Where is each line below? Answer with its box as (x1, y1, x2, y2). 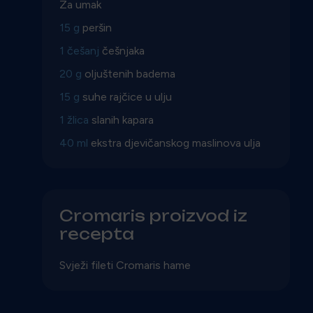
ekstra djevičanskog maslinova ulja (91, 136, 261, 150)
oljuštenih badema (85, 66, 175, 80)
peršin (82, 20, 112, 34)
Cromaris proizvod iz (59, 206, 247, 225)
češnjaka (102, 43, 145, 57)
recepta (59, 224, 134, 243)
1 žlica (59, 112, 92, 126)
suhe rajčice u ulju (82, 89, 172, 103)
